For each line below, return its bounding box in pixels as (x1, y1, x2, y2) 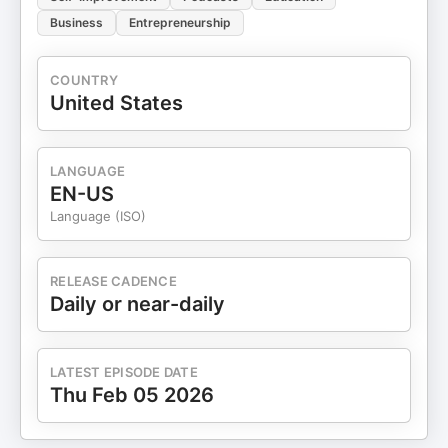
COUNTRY (50, 72, 118, 88)
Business (50, 15, 103, 30)
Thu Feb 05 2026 (50, 383, 214, 407)
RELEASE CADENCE (50, 273, 177, 289)
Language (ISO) (50, 208, 146, 224)
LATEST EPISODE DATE (50, 364, 198, 380)
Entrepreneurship (129, 15, 231, 30)
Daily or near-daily (50, 292, 225, 316)
